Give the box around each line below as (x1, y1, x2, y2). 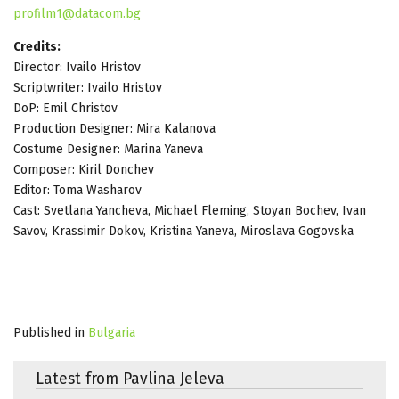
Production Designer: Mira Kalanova (13, 120, 216, 136)
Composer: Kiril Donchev (13, 161, 154, 177)
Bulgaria (88, 324, 135, 340)
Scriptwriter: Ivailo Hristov (13, 79, 162, 95)
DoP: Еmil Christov (13, 100, 118, 116)
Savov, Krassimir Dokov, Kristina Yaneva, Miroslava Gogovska (13, 223, 354, 239)
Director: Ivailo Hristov (13, 59, 141, 75)
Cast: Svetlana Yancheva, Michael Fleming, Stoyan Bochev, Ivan (13, 202, 366, 218)
